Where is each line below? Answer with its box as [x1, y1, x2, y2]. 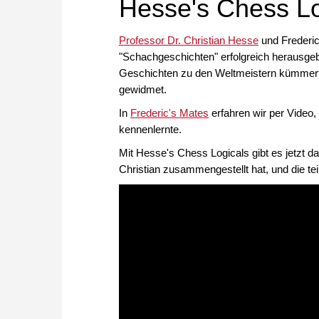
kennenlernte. [119, 123, 182, 136]
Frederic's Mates [130, 107, 209, 120]
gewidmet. [119, 83, 167, 96]
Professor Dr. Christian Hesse [119, 34, 258, 47]
